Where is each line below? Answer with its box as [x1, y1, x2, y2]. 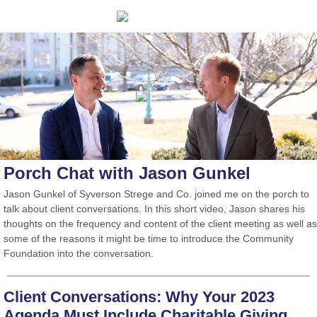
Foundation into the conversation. [4, 248, 154, 259]
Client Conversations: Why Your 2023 [4, 288, 275, 306]
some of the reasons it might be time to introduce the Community [4, 233, 294, 244]
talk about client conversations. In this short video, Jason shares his [4, 203, 305, 214]
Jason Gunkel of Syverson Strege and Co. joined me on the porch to [4, 188, 309, 200]
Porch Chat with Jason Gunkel [4, 163, 250, 183]
